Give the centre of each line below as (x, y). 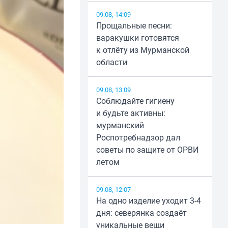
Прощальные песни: (134, 26)
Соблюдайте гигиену (135, 101)
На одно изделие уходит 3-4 (148, 201)
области (111, 62)
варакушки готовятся (137, 38)
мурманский (120, 125)
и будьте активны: (131, 113)
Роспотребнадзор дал (138, 138)
